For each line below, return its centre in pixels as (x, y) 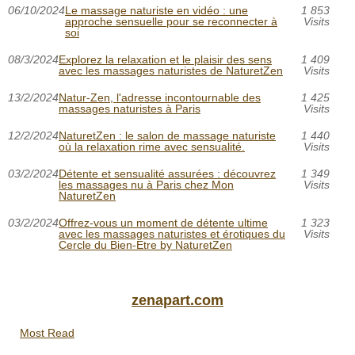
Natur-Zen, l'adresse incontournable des (160, 98)
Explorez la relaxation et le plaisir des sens (165, 60)
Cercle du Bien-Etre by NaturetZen (145, 245)
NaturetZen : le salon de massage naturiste (167, 136)
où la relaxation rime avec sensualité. (152, 147)
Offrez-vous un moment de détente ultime (163, 223)
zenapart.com (177, 301)
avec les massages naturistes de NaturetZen (171, 71)
